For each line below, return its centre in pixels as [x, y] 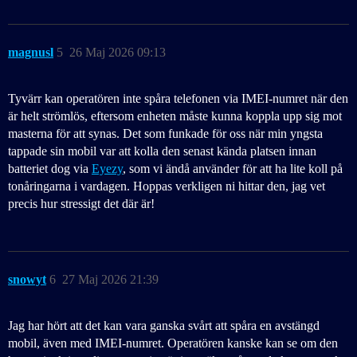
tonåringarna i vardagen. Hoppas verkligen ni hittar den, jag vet [167, 186]
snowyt [27, 280]
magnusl [31, 53]
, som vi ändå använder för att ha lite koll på [233, 169]
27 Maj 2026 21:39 [110, 280]
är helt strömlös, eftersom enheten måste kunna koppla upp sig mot [175, 116]
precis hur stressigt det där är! [81, 204]
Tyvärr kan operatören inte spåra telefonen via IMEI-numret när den [178, 99]
